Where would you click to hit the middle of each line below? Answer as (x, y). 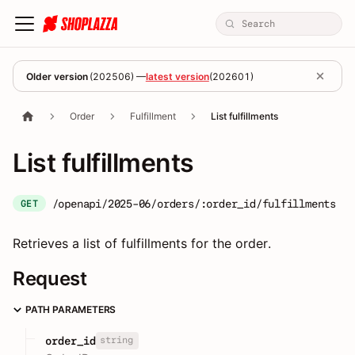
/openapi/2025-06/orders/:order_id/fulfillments (194, 203)
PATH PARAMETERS (71, 309)
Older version (57, 76)
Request (50, 279)
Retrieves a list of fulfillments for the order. (142, 243)
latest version (177, 76)
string (116, 340)
